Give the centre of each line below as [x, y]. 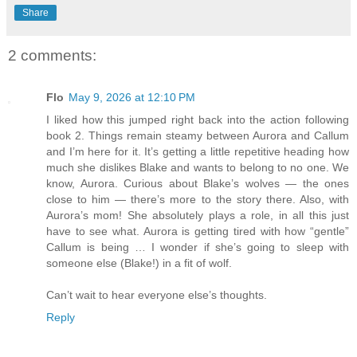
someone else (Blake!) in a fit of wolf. [139, 263]
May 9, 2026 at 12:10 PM [132, 97]
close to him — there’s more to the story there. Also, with [198, 199]
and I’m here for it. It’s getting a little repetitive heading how [198, 151]
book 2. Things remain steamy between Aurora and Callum [198, 135]
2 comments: [52, 56]
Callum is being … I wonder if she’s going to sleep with [198, 247]
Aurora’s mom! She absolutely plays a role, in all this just [198, 215]
